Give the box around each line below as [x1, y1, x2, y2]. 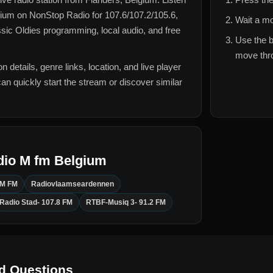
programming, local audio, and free [41, 25, 180, 36]
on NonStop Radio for [15, 10, 105, 21]
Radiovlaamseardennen [31, 180, 114, 189]
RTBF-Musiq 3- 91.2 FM [86, 198, 166, 207]
